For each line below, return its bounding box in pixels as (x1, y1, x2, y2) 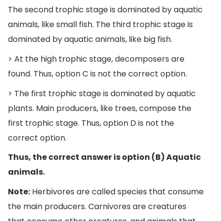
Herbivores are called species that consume (30, 185, 204, 197)
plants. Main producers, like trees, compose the (8, 102, 191, 114)
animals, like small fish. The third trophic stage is (8, 19, 193, 31)
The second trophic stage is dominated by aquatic (8, 4, 203, 16)
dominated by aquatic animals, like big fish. (8, 34, 172, 45)
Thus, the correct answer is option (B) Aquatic (8, 151, 201, 163)
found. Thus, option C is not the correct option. (8, 68, 187, 80)
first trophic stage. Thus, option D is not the (8, 117, 174, 129)
